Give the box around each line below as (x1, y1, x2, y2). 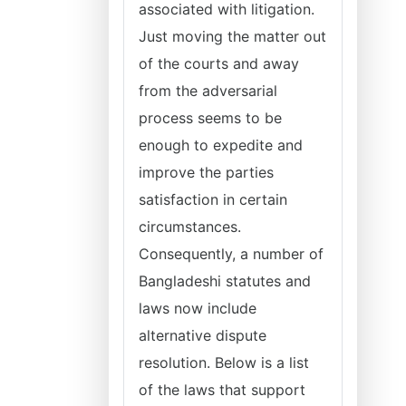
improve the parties (139, 163, 274, 181)
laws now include (139, 299, 256, 317)
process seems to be (139, 109, 282, 127)
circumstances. (139, 217, 241, 236)
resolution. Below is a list (139, 353, 309, 372)
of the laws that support (139, 381, 305, 399)
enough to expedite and (139, 136, 303, 154)
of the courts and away (139, 54, 299, 72)
